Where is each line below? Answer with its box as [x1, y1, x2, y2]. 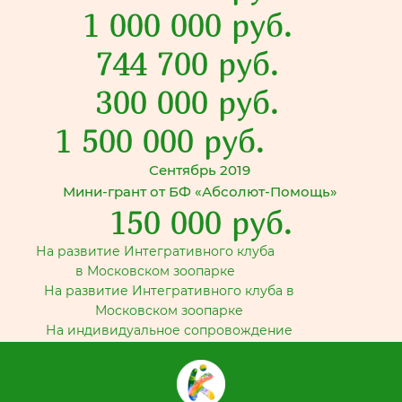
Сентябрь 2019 [149, 162, 250, 179]
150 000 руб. [109, 203, 293, 241]
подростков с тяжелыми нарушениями [39, 342, 299, 358]
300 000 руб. [96, 83, 279, 121]
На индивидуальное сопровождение [46, 322, 293, 338]
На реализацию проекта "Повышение [43, 381, 295, 398]
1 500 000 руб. [54, 121, 265, 160]
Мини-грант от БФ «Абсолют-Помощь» [62, 183, 337, 200]
